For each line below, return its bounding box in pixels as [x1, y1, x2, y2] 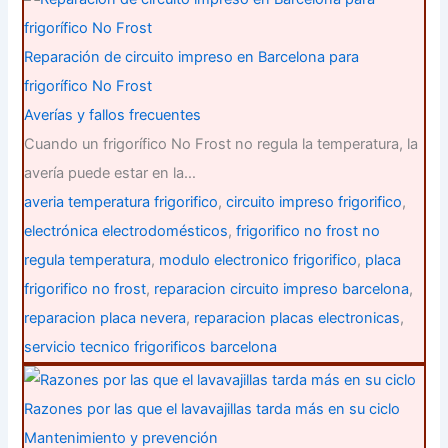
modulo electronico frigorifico [159, 250, 358, 269]
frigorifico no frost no [236, 221, 381, 240]
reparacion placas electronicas [194, 308, 401, 327]
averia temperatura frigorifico [24, 192, 219, 211]
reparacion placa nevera [24, 308, 187, 327]
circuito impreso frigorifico [226, 192, 403, 211]
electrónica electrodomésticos [24, 221, 229, 240]
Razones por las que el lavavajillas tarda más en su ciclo [24, 400, 401, 419]
